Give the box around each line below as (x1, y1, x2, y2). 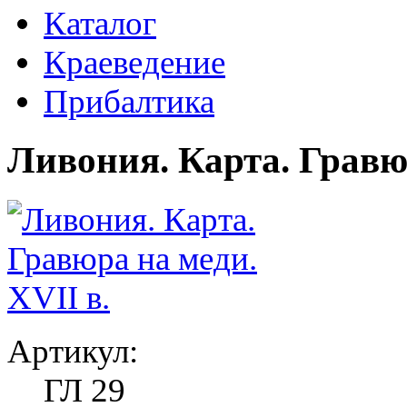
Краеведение (44, 44, 225, 81)
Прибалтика (44, 83, 214, 120)
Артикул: (7, 332, 138, 370)
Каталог (44, 5, 156, 42)
